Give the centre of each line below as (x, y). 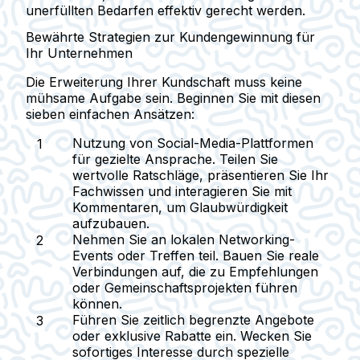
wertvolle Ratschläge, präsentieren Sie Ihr (200, 175)
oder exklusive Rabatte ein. (154, 335)
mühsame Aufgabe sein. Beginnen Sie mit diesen (173, 98)
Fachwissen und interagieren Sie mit (182, 191)
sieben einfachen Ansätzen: (110, 114)
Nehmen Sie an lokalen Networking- (184, 239)
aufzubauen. (111, 223)
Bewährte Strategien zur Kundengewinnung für (170, 37)
